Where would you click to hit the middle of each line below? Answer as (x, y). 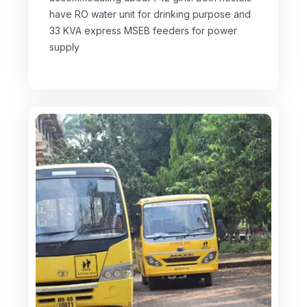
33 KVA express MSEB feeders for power (143, 30)
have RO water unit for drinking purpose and (150, 14)
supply (64, 47)
